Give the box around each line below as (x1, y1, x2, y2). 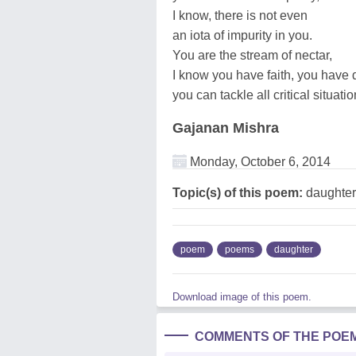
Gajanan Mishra (172, 119, 279, 136)
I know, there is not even (172, 8, 308, 22)
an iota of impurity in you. (172, 28, 312, 42)
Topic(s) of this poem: (172, 185, 303, 199)
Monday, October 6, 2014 (187, 154, 331, 168)
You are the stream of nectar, (172, 48, 332, 62)
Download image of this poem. (172, 290, 311, 303)
